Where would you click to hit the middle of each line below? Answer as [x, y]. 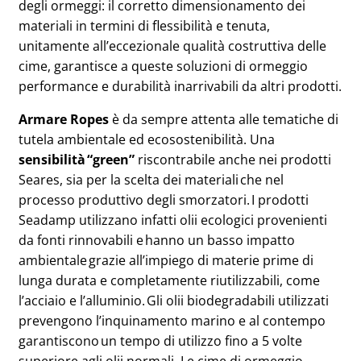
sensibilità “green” [77, 160]
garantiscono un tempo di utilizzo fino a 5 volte [160, 341]
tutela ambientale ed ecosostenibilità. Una [147, 139]
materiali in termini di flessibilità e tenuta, [144, 26]
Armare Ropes [64, 119]
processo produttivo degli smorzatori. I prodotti [164, 200]
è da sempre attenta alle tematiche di [224, 119]
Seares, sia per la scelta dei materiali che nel [151, 180]
